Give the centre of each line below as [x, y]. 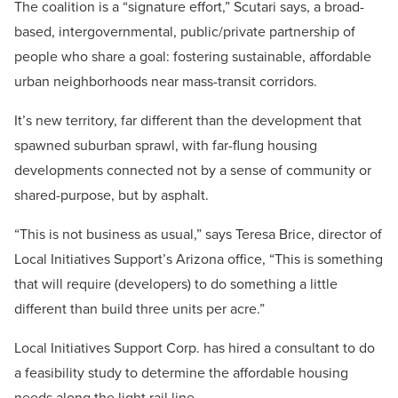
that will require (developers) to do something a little [176, 284]
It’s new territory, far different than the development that [188, 121]
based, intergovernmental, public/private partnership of [185, 32]
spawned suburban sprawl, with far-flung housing [166, 146]
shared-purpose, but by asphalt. [111, 195]
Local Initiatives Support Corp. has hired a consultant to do [195, 348]
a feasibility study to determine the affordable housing [181, 373]
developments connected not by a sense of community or [193, 171]
